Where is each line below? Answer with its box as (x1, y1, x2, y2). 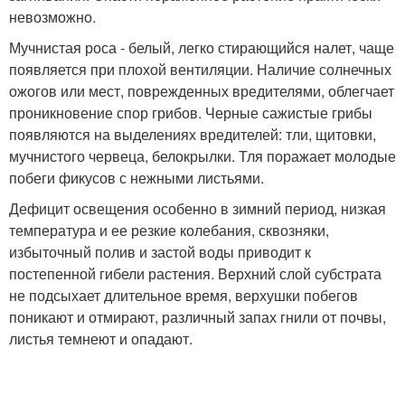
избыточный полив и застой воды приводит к (9, 240, 311, 262)
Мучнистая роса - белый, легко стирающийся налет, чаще (9, 36, 394, 58)
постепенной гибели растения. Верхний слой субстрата (9, 262, 381, 284)
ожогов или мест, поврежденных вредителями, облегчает (9, 80, 394, 101)
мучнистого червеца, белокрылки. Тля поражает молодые (9, 145, 396, 166)
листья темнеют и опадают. (9, 327, 193, 349)
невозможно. (9, 5, 96, 27)
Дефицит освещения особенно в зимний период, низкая (9, 197, 386, 219)
